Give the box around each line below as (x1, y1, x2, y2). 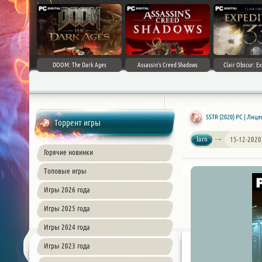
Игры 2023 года (44, 242, 90, 250)
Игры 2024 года (44, 223, 90, 231)
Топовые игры (44, 167, 87, 175)
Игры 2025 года (44, 204, 90, 212)
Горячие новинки (44, 148, 93, 156)
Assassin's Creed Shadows (137, 61, 198, 68)
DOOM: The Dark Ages (52, 61, 106, 68)
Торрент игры (54, 118, 101, 127)
